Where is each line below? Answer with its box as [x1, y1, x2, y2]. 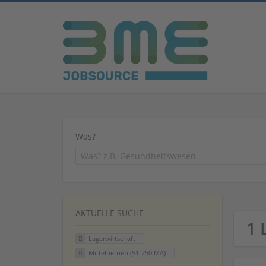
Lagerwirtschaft [88, 234, 135, 243]
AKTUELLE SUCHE [75, 207, 144, 218]
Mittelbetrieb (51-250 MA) [88, 248, 166, 257]
